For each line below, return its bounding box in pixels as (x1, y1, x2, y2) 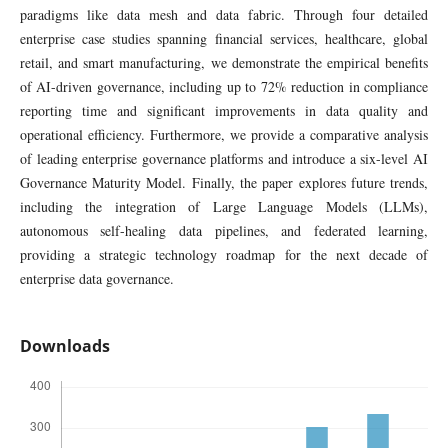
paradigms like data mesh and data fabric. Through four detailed (19, 5, 429, 25)
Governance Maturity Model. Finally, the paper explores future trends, (19, 173, 429, 193)
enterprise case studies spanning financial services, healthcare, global (19, 29, 429, 49)
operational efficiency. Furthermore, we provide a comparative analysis (19, 125, 429, 145)
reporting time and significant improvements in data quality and (19, 101, 429, 121)
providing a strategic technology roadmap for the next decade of (19, 245, 429, 265)
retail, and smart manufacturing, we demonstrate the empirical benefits (19, 53, 429, 73)
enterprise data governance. (19, 269, 174, 289)
